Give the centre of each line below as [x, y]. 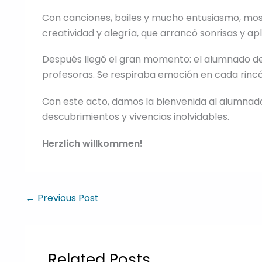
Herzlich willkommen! [92, 143]
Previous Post [67, 198]
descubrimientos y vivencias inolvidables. [136, 117]
